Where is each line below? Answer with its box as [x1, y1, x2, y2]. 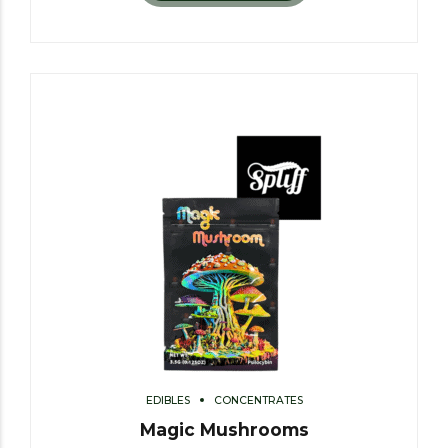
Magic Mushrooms [139, 419, 309, 441]
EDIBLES [145, 393, 190, 407]
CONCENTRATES [213, 393, 303, 407]
